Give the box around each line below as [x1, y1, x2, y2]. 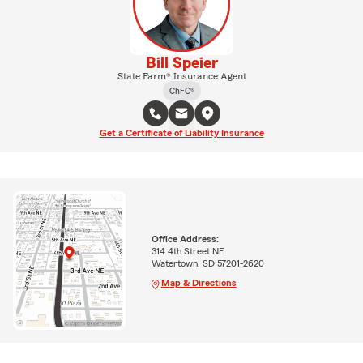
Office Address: [151, 233, 219, 244]
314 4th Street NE [151, 246, 224, 256]
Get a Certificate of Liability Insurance [99, 128, 264, 138]
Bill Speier [145, 55, 218, 71]
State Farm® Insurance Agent [117, 71, 246, 81]
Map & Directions [160, 277, 237, 288]
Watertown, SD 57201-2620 [151, 258, 264, 268]
